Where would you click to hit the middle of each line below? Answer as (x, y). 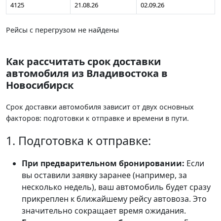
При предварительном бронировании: (103, 163)
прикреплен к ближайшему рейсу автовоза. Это (114, 199)
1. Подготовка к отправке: (78, 140)
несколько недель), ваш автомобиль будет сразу (116, 187)
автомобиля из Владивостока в (87, 73)
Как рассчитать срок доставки (83, 61)
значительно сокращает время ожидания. (104, 210)
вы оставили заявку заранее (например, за (104, 175)
